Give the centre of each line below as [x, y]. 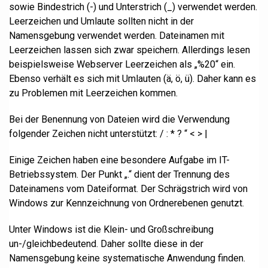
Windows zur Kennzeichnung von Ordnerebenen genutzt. [127, 203]
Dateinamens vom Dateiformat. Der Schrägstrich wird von [128, 189]
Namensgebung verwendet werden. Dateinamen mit [117, 36]
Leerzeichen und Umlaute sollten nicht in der [101, 21]
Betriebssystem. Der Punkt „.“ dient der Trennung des [119, 174]
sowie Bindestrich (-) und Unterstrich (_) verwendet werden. [133, 7]
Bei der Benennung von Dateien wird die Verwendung [119, 119]
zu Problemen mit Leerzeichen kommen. [93, 93]
